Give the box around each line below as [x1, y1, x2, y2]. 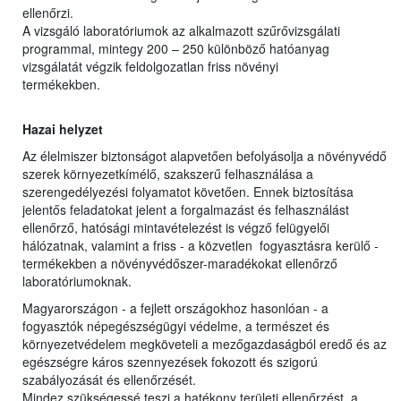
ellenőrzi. [22, 4, 73, 22]
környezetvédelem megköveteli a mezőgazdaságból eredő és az [22, 335, 387, 354]
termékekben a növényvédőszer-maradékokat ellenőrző [22, 254, 337, 273]
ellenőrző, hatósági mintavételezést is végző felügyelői [22, 218, 329, 237]
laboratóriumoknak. [22, 272, 132, 291]
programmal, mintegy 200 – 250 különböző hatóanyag [22, 39, 329, 58]
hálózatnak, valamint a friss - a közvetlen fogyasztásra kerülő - [22, 236, 379, 255]
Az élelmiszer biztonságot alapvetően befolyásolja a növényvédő [22, 147, 387, 166]
